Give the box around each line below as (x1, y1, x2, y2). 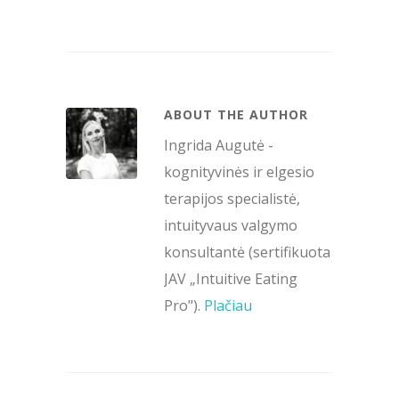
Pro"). (164, 295, 204, 315)
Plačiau (204, 295, 252, 315)
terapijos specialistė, (164, 188, 300, 208)
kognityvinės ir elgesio (164, 161, 314, 182)
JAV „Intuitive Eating (164, 268, 297, 289)
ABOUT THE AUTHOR (164, 105, 308, 123)
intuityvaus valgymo (164, 215, 297, 235)
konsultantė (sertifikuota (164, 241, 330, 262)
